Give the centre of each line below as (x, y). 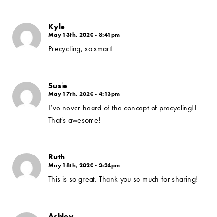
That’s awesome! (75, 120)
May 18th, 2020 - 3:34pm (84, 165)
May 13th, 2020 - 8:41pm (84, 35)
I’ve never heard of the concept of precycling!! (122, 108)
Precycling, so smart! (81, 49)
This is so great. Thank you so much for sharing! (123, 179)
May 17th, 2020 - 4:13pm (84, 94)
